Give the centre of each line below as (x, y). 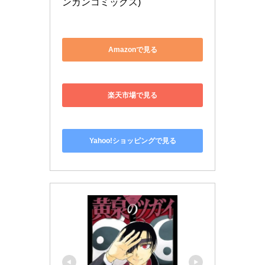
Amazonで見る (132, 33)
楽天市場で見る (132, 63)
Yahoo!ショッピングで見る (132, 93)
